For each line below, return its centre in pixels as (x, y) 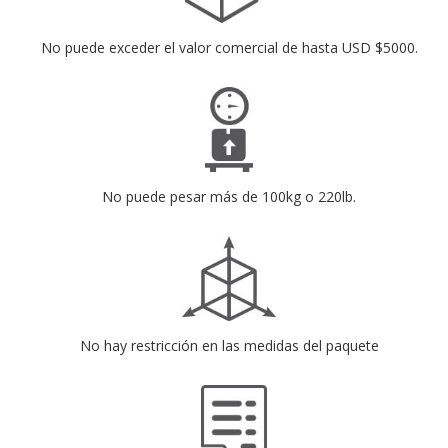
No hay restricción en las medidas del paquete (229, 346)
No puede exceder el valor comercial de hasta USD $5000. (229, 48)
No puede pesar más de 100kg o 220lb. (229, 197)
